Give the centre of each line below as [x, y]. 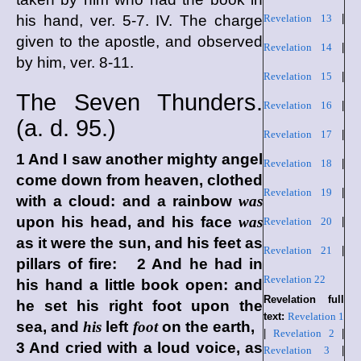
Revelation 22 [295, 279]
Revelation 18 [298, 163]
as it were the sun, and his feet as [139, 243]
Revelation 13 [298, 18]
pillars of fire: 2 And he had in [139, 264]
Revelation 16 [298, 105]
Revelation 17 [298, 134]
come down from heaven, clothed [139, 180]
